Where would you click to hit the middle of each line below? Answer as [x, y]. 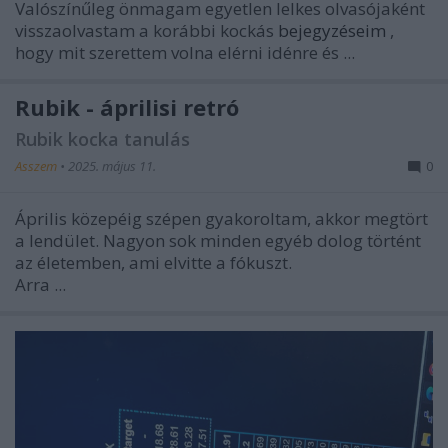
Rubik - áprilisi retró [127, 107]
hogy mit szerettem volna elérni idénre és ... [185, 53]
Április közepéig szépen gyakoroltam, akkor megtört [221, 219]
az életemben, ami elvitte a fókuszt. [155, 263]
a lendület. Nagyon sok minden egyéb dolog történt [218, 241]
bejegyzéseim [334, 31]
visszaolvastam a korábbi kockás [146, 31]
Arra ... [40, 285]
